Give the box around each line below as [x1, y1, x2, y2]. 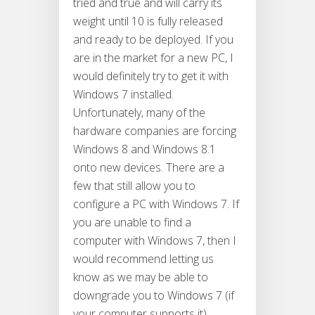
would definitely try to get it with [73, 68, 229, 84]
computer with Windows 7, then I [73, 233, 236, 249]
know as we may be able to [73, 269, 208, 285]
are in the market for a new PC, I [73, 50, 233, 66]
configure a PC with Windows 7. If [73, 196, 239, 212]
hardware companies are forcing [73, 123, 236, 139]
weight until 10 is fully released [73, 13, 223, 30]
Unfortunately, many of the [73, 105, 205, 121]
